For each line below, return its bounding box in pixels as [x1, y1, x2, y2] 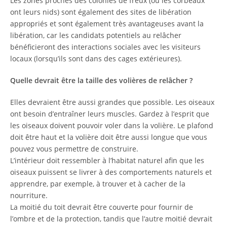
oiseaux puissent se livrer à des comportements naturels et [10, 167, 212, 177]
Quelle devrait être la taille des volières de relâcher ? [10, 75, 193, 85]
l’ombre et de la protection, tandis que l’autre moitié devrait [10, 214, 212, 223]
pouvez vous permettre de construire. [10, 144, 138, 154]
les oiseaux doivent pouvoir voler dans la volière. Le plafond [10, 121, 213, 130]
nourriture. [10, 191, 48, 200]
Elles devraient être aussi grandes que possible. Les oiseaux [10, 97, 214, 107]
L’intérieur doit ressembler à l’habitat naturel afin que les [10, 156, 204, 165]
